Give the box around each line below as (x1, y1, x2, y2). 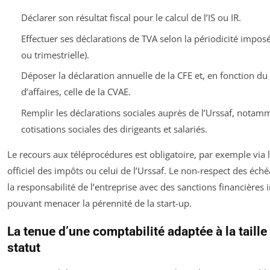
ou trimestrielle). (20, 48, 89, 61)
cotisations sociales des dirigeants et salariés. (20, 122, 207, 135)
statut (7, 240, 40, 255)
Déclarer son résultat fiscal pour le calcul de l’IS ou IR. (20, 11, 241, 24)
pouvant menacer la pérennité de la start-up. (7, 196, 192, 209)
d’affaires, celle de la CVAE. (20, 86, 131, 98)
